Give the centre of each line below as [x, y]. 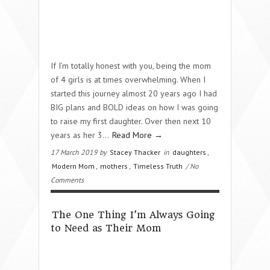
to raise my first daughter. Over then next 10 [131, 121]
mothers [114, 166]
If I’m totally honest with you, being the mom [131, 65]
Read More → [137, 135]
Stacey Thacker [135, 152]
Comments [67, 180]
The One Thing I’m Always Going [133, 215]
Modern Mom [73, 166]
